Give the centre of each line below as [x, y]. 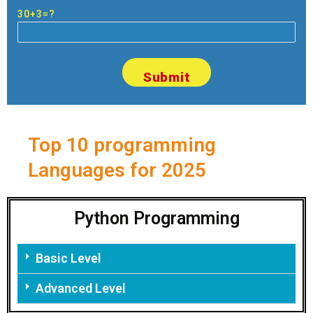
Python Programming [156, 218]
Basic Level [68, 258]
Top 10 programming [122, 145]
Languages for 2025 [117, 170]
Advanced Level [80, 288]
